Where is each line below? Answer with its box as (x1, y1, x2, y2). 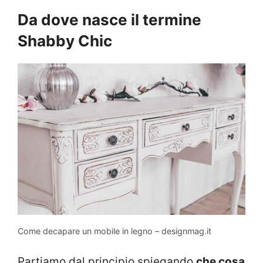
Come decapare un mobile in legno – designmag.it (18, 226, 211, 237)
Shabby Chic (18, 31, 112, 50)
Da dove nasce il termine (18, 10, 201, 29)
